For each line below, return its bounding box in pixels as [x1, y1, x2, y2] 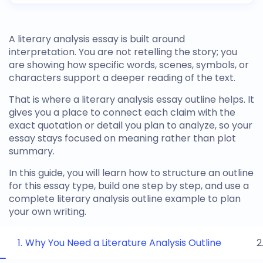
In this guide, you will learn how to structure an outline [9, 166, 254, 180]
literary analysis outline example [57, 192, 205, 205]
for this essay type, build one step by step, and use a [9, 179, 249, 193]
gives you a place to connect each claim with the [9, 106, 235, 119]
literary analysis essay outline [82, 93, 216, 106]
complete [9, 192, 57, 205]
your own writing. [9, 205, 86, 218]
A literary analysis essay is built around [9, 32, 185, 46]
